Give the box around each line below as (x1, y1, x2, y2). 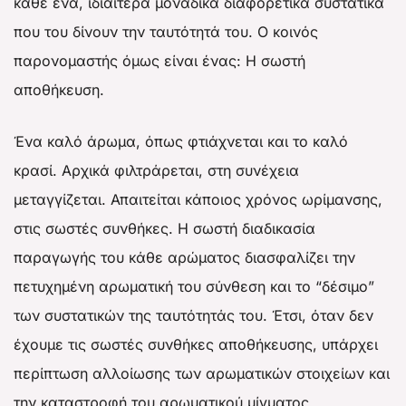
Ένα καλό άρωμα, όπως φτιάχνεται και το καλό (14, 131, 348, 150)
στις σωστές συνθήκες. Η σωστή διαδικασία (14, 218, 315, 237)
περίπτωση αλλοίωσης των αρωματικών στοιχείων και (14, 363, 390, 382)
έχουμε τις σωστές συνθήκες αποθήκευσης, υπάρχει (14, 334, 378, 353)
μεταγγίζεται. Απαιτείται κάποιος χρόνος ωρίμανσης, (14, 189, 382, 208)
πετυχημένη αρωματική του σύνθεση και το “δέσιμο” (14, 276, 374, 295)
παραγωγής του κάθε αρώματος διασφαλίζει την (14, 247, 355, 266)
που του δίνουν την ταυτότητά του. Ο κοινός (14, 22, 318, 41)
